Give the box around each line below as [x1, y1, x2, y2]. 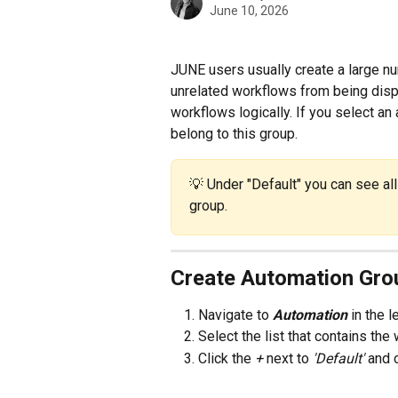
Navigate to [198, 306, 273, 323]
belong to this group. [171, 125, 298, 142]
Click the [198, 349, 255, 367]
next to [267, 349, 313, 367]
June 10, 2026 [210, 4, 289, 18]
